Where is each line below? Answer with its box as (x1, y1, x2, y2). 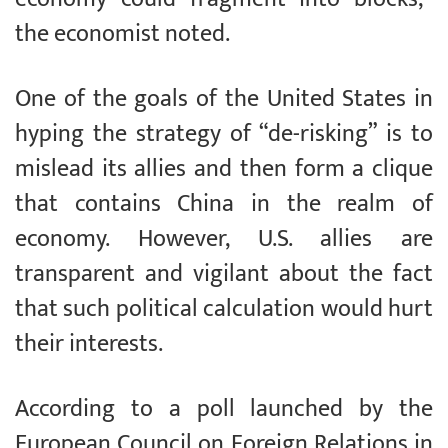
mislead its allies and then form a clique (15, 149, 433, 190)
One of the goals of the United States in (15, 79, 433, 120)
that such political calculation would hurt (15, 289, 433, 330)
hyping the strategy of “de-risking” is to (15, 114, 433, 155)
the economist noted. (15, 14, 230, 55)
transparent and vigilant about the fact (15, 254, 433, 295)
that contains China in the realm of (15, 184, 433, 225)
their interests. (15, 324, 163, 365)
